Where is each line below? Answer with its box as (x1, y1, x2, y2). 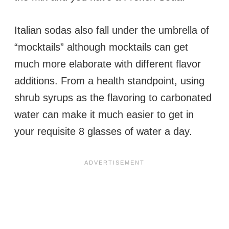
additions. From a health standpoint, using (14, 75, 204, 86)
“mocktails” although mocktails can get (14, 41, 188, 53)
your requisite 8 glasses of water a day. (14, 125, 192, 137)
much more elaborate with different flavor (14, 58, 201, 70)
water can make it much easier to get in (14, 108, 194, 120)
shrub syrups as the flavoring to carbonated (14, 91, 212, 103)
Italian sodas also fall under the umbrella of (14, 24, 209, 36)
